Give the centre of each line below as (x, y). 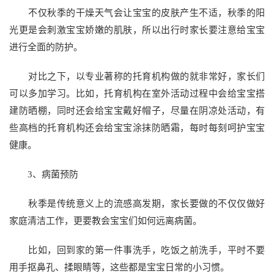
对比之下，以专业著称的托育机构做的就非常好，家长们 (137, 76)
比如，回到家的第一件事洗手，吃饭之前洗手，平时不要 (137, 250)
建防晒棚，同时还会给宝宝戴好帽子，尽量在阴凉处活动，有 (137, 110)
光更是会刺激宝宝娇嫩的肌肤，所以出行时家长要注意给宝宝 (137, 30)
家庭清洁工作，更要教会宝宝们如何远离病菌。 (106, 220)
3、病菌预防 (44, 174)
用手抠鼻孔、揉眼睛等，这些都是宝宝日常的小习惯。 (119, 267)
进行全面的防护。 (46, 47)
